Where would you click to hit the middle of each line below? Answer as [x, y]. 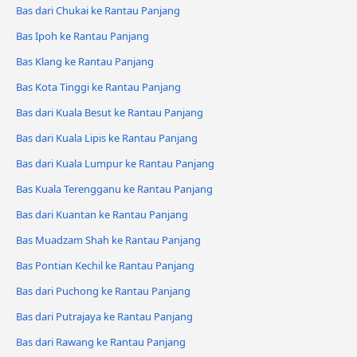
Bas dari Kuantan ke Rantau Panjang [102, 214]
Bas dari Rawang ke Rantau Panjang [101, 341]
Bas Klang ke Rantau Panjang [85, 62]
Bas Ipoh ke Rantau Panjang [82, 36]
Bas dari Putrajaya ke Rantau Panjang [104, 316]
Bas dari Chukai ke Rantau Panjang [98, 11]
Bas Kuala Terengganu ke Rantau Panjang [114, 189]
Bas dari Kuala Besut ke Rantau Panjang [110, 113]
